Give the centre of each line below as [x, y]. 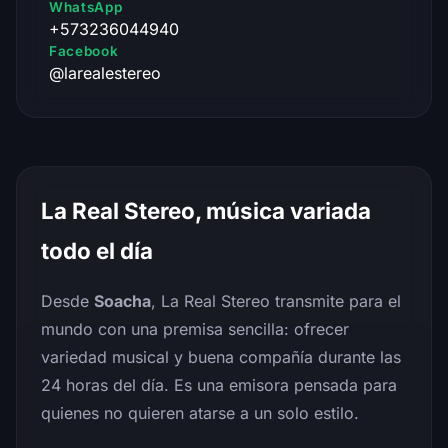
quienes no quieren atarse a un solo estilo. [200, 412]
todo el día [97, 250]
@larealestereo [105, 72]
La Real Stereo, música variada [206, 210]
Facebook [84, 50]
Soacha [122, 300]
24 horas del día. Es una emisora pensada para [219, 384]
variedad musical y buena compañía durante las [221, 356]
